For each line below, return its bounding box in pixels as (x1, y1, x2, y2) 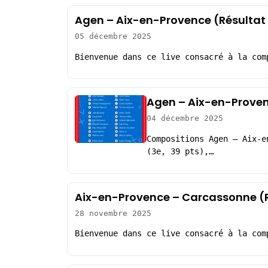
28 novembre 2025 (75, 208, 151, 218)
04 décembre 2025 (147, 114, 223, 123)
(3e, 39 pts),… (147, 146, 214, 156)
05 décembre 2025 (75, 32, 151, 41)
